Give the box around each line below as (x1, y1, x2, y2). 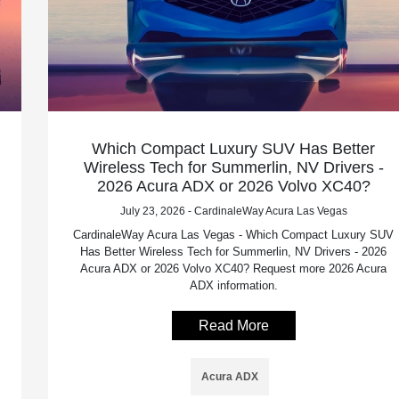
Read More (198, 317, 269, 333)
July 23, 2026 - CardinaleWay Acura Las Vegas (119, 204, 347, 217)
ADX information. (189, 278, 278, 292)
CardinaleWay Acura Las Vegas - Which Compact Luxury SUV (73, 227, 395, 241)
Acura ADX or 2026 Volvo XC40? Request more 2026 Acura (80, 261, 387, 275)
